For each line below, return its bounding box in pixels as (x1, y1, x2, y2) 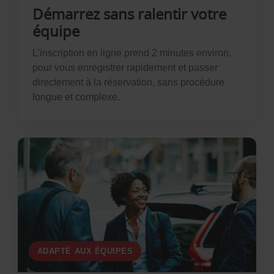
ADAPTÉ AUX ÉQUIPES (37, 246, 133, 256)
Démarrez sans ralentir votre (32, 4, 226, 24)
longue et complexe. (32, 92, 120, 102)
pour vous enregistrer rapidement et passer (32, 62, 218, 73)
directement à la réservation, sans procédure (32, 77, 224, 87)
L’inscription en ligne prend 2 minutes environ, (32, 48, 231, 58)
